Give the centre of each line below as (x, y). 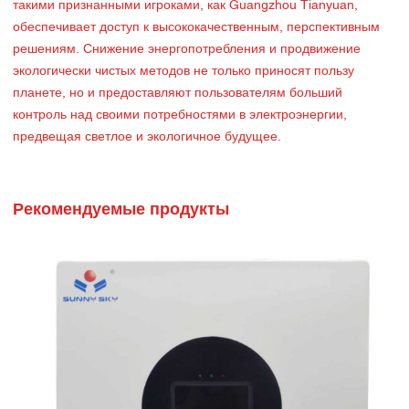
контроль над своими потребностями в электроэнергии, (180, 115)
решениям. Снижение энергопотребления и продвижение (187, 50)
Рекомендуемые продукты (121, 210)
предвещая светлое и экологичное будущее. (147, 137)
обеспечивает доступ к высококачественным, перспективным (196, 28)
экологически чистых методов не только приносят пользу (184, 72)
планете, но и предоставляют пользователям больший (178, 94)
